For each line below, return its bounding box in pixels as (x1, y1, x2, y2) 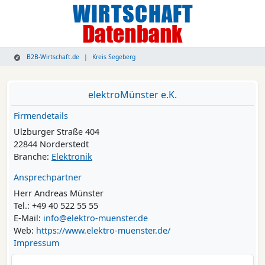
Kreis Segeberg (92, 53, 136, 62)
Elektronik (51, 151, 92, 163)
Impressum (14, 237, 59, 249)
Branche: (14, 151, 51, 163)
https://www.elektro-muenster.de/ (36, 225, 170, 237)
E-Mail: (14, 212, 43, 224)
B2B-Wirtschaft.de (25, 53, 80, 62)
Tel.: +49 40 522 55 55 (14, 200, 98, 212)
